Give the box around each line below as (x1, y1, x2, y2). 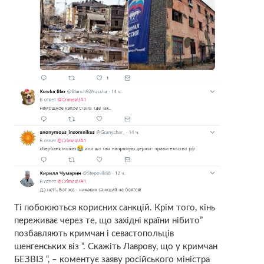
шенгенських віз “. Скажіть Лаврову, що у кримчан (14, 242, 217, 252)
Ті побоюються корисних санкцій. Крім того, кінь (14, 203, 215, 213)
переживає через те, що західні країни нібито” (14, 216, 203, 226)
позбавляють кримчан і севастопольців (14, 229, 174, 239)
